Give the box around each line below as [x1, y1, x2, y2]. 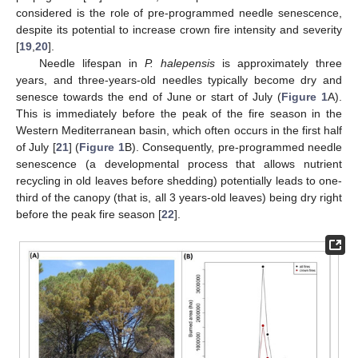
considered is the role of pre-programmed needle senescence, [16, 6, 342, 20]
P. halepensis [144, 57, 215, 70]
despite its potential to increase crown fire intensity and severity [16, 23, 342, 37]
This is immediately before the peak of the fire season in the [16, 107, 342, 121]
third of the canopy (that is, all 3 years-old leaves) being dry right [16, 191, 342, 205]
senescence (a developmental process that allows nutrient [16, 157, 342, 171]
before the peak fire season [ [16, 208, 161, 221]
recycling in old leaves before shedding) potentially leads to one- [16, 174, 342, 188]
